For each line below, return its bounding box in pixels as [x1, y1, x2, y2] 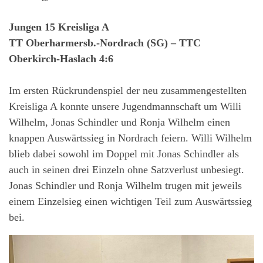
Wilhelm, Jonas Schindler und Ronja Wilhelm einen [9, 116, 230, 129]
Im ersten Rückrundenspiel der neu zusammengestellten [9, 85, 247, 97]
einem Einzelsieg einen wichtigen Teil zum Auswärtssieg [9, 195, 252, 208]
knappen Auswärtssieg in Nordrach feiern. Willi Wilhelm [9, 132, 252, 144]
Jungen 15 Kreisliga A [9, 21, 109, 33]
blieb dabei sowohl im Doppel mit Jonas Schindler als [9, 148, 239, 160]
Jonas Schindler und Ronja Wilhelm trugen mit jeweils [9, 180, 242, 192]
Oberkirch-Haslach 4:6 [9, 53, 113, 65]
